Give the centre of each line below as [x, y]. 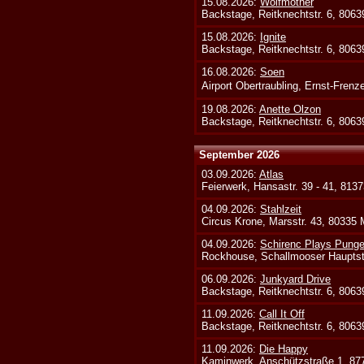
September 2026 [240, 155]
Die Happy [284, 349]
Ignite [273, 37]
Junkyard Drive [296, 279]
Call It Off [282, 314]
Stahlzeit [281, 209]
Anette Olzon [290, 109]
